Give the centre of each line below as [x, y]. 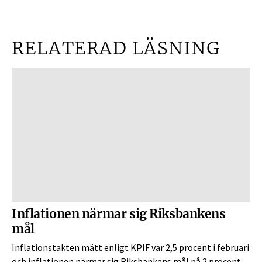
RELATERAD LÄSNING [116, 47]
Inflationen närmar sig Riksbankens [119, 213]
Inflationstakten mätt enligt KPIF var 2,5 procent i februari [130, 248]
